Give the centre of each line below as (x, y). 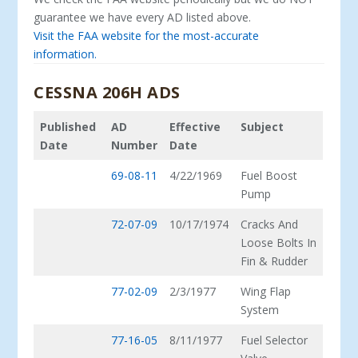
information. (66, 54)
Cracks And (270, 224)
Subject (263, 126)
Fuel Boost (269, 175)
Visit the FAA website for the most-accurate (147, 36)
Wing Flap (266, 291)
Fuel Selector (274, 340)
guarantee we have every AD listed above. (143, 18)
